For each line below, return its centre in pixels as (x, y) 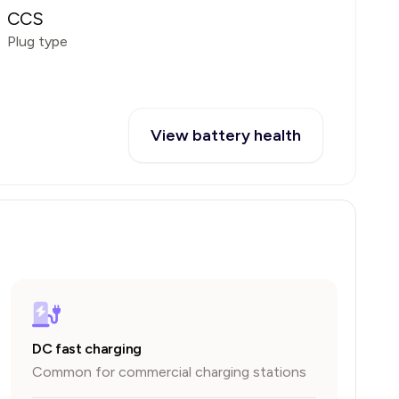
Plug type (37, 41)
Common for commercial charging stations (169, 372)
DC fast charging (87, 349)
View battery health (226, 135)
